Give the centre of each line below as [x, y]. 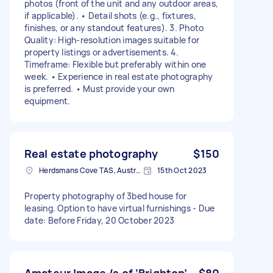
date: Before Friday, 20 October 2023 [99, 220]
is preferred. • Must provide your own [100, 88]
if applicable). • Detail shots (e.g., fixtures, [110, 15]
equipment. [48, 101]
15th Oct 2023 [182, 170]
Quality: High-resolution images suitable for [112, 40]
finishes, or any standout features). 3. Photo [114, 27]
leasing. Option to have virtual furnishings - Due [120, 208]
